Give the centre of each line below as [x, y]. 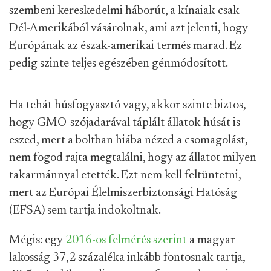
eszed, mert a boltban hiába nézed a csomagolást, [128, 141]
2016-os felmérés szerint [126, 240]
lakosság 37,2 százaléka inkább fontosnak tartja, [127, 258]
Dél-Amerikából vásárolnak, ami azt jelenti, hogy [129, 29]
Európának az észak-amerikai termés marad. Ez [126, 46]
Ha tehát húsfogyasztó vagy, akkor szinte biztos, [127, 106]
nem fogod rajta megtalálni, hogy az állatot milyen [133, 158]
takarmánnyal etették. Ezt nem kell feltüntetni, [125, 176]
